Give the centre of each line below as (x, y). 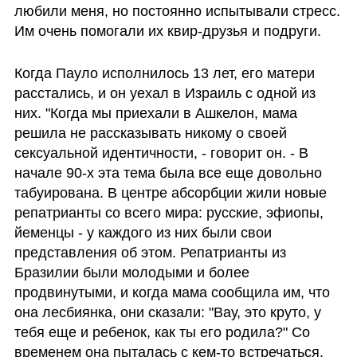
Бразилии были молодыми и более (131, 273)
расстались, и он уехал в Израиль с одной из (165, 94)
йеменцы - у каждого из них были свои (143, 233)
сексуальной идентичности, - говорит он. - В (161, 153)
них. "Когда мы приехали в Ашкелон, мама (155, 114)
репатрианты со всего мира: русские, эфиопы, (169, 213)
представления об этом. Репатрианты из (150, 253)
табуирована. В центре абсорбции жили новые (170, 193)
